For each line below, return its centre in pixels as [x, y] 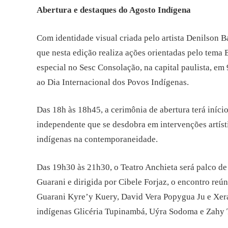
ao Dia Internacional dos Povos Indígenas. [113, 82]
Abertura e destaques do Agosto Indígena [114, 10]
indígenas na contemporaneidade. [97, 139]
